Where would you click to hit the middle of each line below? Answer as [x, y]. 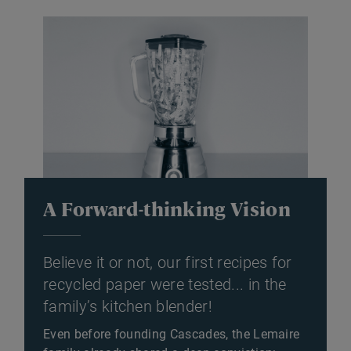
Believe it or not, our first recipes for [168, 262]
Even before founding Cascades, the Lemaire [172, 334]
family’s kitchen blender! [128, 306]
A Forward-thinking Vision [167, 208]
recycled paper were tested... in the [165, 284]
